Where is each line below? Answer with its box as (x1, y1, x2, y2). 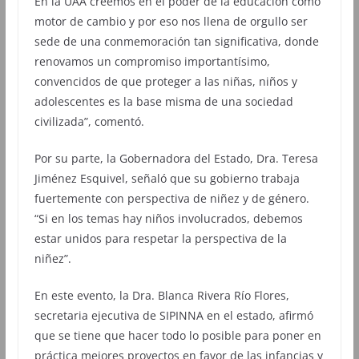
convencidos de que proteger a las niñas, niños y (34, 73, 297, 89)
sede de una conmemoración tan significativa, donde (34, 33, 319, 49)
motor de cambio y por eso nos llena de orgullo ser (34, 13, 308, 29)
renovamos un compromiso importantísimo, (34, 53, 270, 69)
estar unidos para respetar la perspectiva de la (34, 230, 287, 246)
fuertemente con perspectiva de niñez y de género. (34, 190, 309, 206)
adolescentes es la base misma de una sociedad (34, 93, 293, 109)
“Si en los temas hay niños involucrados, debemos (34, 210, 303, 226)
